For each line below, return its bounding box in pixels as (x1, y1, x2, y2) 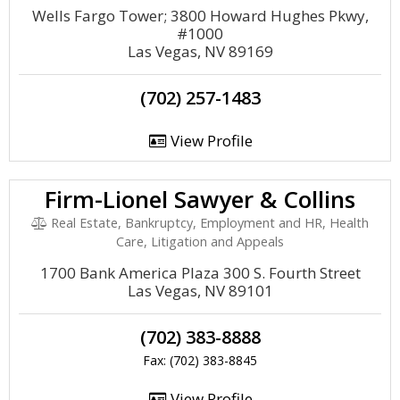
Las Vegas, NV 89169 (127, 41, 273, 62)
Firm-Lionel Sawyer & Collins (45, 183, 355, 215)
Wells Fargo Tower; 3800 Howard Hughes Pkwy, (31, 5, 369, 26)
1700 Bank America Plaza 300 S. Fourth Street (39, 262, 361, 283)
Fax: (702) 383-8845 (143, 352, 257, 369)
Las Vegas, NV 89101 (127, 280, 273, 301)
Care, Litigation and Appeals (116, 233, 284, 250)
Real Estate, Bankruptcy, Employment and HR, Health (47, 214, 370, 231)
